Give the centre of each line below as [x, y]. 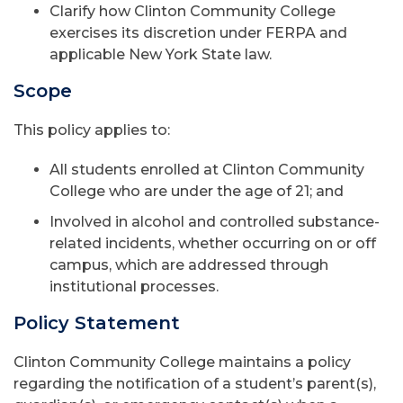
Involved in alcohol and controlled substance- [215, 222]
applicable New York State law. [161, 54]
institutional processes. [136, 287]
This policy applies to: [92, 130]
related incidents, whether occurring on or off [213, 243]
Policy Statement [97, 323]
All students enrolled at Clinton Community [207, 170]
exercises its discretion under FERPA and [198, 33]
